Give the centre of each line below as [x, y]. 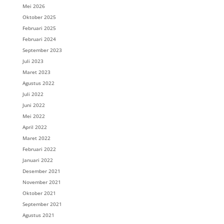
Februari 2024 [39, 39]
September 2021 [42, 204]
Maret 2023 [36, 72]
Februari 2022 [39, 149]
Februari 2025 [39, 28]
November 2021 [41, 182]
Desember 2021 [41, 171]
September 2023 [42, 50]
